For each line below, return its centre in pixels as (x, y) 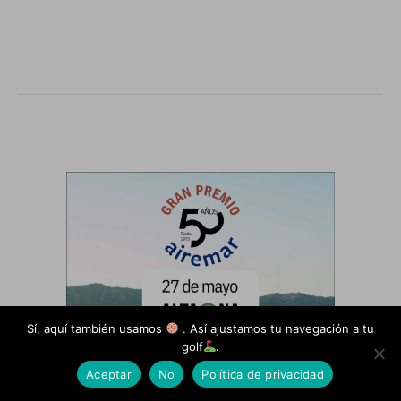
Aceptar (109, 374)
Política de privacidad (263, 374)
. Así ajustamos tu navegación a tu (276, 328)
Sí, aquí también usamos (97, 328)
